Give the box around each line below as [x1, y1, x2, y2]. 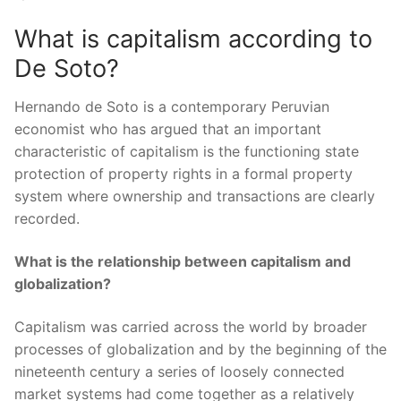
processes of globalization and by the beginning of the [14, 339, 387, 358]
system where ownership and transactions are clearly [14, 187, 375, 206]
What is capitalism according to [14, 23, 372, 54]
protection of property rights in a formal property [14, 165, 353, 183]
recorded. [14, 209, 80, 228]
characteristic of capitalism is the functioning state [14, 142, 359, 161]
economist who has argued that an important [14, 120, 321, 139]
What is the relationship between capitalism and [14, 252, 351, 271]
